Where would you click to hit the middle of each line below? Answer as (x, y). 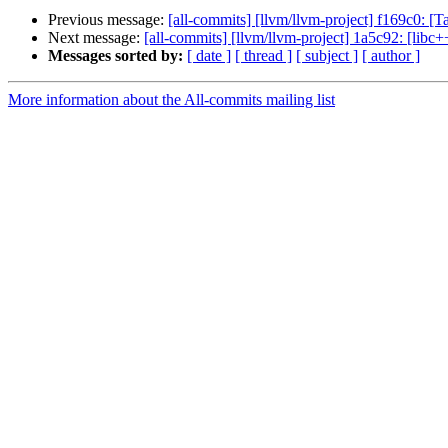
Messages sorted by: (115, 56)
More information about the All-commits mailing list (171, 100)
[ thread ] (263, 56)
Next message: (96, 38)
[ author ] (391, 56)
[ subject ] (327, 56)
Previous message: (108, 20)
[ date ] (209, 56)
